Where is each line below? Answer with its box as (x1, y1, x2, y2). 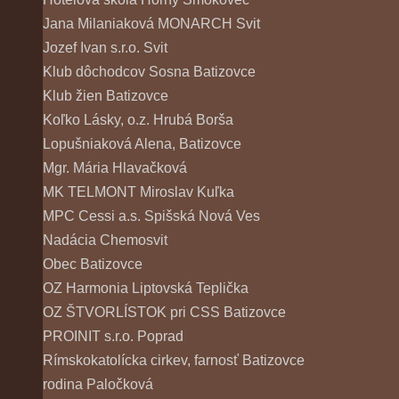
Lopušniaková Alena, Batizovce (43, 136, 241, 152)
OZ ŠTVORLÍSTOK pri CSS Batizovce (43, 305, 286, 321)
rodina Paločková (43, 377, 153, 393)
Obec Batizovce (43, 256, 142, 273)
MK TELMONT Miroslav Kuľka (43, 184, 234, 200)
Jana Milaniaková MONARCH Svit (43, 16, 260, 32)
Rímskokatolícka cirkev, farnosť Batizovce (43, 353, 305, 369)
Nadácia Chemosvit (43, 232, 167, 248)
